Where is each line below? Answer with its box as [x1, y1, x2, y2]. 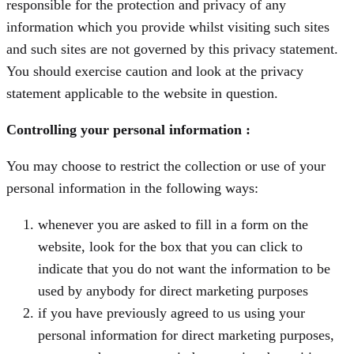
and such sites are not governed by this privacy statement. [6, 41, 338, 58]
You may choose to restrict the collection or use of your [6, 158, 326, 175]
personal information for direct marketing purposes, [38, 327, 334, 344]
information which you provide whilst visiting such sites [6, 19, 330, 36]
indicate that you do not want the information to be [38, 261, 330, 277]
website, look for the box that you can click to [38, 239, 303, 255]
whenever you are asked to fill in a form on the [38, 217, 308, 233]
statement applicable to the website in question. [6, 85, 278, 102]
